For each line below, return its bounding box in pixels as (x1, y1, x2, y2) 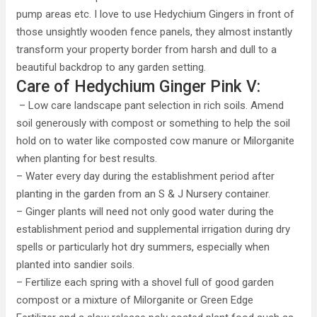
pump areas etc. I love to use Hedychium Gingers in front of (16, 8, 294, 21)
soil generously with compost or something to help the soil (16, 117, 290, 129)
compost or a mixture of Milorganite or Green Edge (16, 294, 253, 306)
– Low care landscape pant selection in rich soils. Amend (16, 99, 284, 112)
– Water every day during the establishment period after (16, 170, 275, 183)
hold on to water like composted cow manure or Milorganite (16, 134, 294, 147)
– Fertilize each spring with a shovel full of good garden (16, 276, 274, 289)
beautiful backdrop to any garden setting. (16, 61, 206, 74)
